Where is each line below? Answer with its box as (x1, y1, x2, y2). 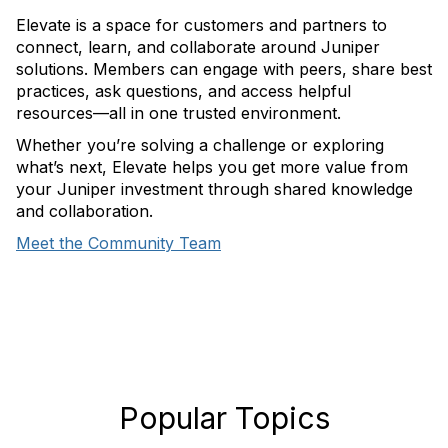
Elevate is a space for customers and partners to (16, 15, 387, 35)
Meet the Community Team (16, 233, 221, 253)
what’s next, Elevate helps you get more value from (16, 157, 408, 177)
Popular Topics (118, 400, 330, 436)
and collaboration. (16, 201, 153, 221)
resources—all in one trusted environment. (16, 103, 341, 123)
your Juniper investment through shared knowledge (16, 179, 413, 199)
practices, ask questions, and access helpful (16, 81, 351, 101)
